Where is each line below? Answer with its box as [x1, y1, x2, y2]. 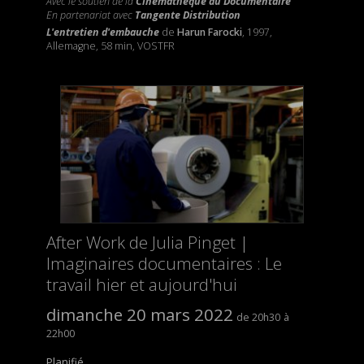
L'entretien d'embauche [45, 25, 159, 40]
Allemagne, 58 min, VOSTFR [45, 39, 175, 54]
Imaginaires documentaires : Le [45, 252, 282, 275]
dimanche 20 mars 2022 [45, 303, 233, 327]
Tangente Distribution [132, 8, 240, 23]
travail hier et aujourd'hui [45, 273, 237, 297]
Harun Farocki [176, 25, 242, 40]
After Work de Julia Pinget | [45, 231, 249, 254]
